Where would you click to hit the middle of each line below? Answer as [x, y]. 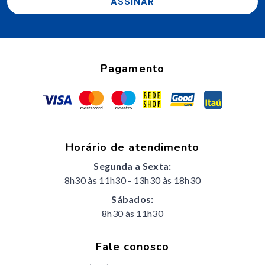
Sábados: [132, 199]
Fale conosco [132, 247]
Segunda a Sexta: [132, 166]
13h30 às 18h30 [167, 180]
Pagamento [132, 69]
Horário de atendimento [132, 148]
